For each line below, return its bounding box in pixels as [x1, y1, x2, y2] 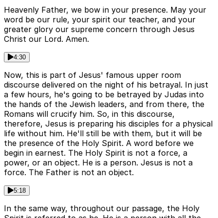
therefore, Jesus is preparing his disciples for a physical [4, 119, 213, 129]
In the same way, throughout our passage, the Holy [4, 203, 200, 214]
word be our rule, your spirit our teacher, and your [4, 15, 196, 25]
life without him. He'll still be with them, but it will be [4, 128, 202, 139]
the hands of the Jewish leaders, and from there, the [4, 99, 204, 109]
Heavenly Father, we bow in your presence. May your [4, 5, 206, 15]
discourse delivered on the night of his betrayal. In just [4, 80, 208, 90]
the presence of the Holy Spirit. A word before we [4, 138, 194, 148]
